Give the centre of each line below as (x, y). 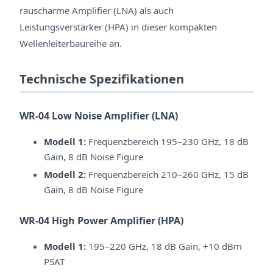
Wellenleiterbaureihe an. (71, 44)
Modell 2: (65, 175)
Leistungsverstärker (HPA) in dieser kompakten (118, 27)
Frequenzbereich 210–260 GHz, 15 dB (167, 175)
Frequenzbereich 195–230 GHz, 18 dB (167, 141)
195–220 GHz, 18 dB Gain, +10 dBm (164, 246)
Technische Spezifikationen (102, 79)
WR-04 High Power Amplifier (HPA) (101, 221)
